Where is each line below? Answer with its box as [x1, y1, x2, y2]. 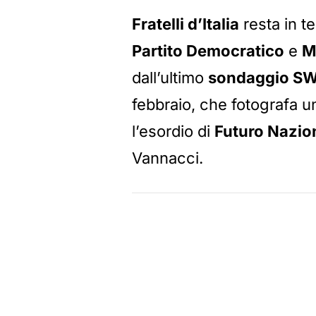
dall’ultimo [132, 68, 208, 87]
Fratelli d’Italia [132, 15, 239, 34]
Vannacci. [132, 149, 203, 168]
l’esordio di [132, 122, 214, 141]
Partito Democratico [132, 42, 284, 61]
